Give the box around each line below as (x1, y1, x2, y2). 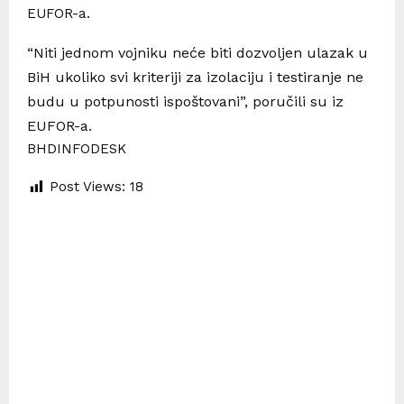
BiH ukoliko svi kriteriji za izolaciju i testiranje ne (27, 69, 363, 87)
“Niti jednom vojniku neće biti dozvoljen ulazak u (27, 44, 368, 62)
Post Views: (50, 179, 125, 196)
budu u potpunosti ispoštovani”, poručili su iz (27, 93, 344, 111)
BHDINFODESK (27, 141, 126, 158)
